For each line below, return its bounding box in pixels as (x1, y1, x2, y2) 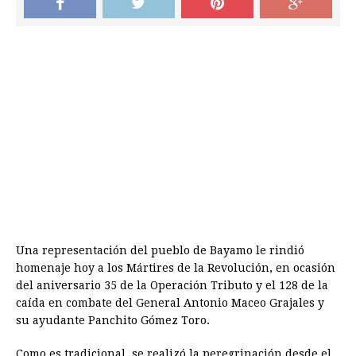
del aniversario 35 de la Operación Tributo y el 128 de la (16, 279, 328, 292)
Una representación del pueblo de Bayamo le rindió (16, 244, 304, 257)
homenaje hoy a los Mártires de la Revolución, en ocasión (16, 261, 335, 275)
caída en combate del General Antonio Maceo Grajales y (16, 296, 324, 310)
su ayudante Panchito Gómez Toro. (16, 314, 210, 327)
